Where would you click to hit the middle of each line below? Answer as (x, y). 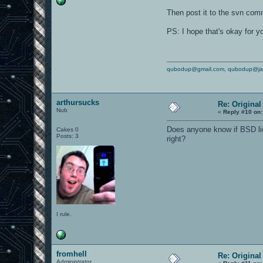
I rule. (64, 214)
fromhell (72, 254)
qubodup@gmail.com (196, 69)
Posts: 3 (68, 136)
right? (176, 139)
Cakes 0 (68, 129)
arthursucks (78, 102)
